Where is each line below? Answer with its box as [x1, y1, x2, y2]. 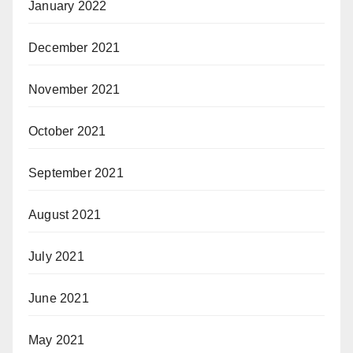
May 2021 [28, 333, 85, 347]
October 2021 [28, 124, 106, 138]
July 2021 [28, 249, 84, 263]
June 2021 [28, 291, 89, 305]
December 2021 [28, 40, 121, 54]
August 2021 [28, 207, 102, 221]
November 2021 [28, 82, 121, 96]
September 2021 [28, 165, 124, 180]
